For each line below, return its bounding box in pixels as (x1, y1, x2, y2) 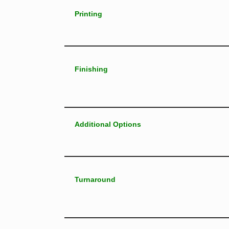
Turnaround (74, 175, 116, 184)
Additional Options (74, 120, 141, 129)
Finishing (74, 65, 108, 74)
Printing (74, 10, 102, 18)
